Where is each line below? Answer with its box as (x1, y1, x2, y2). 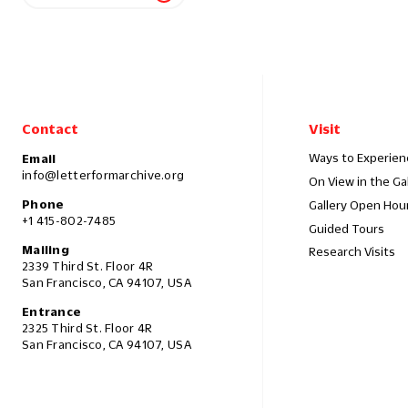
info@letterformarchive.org (22, 168, 185, 182)
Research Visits (309, 245, 395, 259)
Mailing (22, 243, 69, 257)
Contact (22, 121, 78, 137)
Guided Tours (309, 221, 384, 235)
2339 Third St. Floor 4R (22, 260, 154, 273)
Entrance (22, 305, 82, 319)
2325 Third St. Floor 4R (22, 321, 153, 335)
